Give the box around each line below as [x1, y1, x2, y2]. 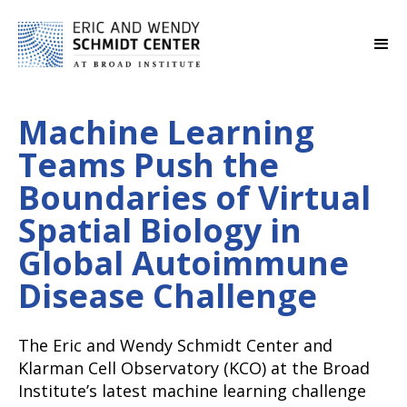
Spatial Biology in [18, 208, 302, 253]
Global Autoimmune [18, 241, 349, 286]
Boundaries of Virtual [18, 175, 371, 221]
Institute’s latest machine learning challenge [18, 380, 366, 402]
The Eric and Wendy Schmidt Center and [18, 334, 333, 357]
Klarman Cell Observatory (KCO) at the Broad [18, 357, 370, 380]
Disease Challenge [18, 273, 317, 319]
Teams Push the [18, 143, 279, 188]
